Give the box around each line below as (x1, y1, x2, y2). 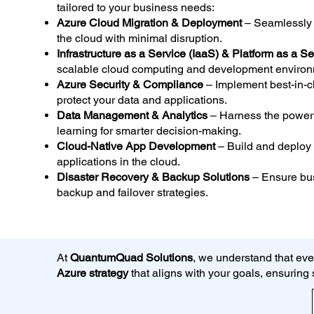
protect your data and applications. (56, 93, 227, 107)
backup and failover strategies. (56, 185, 208, 199)
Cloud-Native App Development (56, 139, 215, 153)
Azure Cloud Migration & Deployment (56, 15, 242, 29)
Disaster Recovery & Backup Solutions (56, 170, 250, 184)
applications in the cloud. (56, 154, 180, 168)
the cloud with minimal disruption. (56, 31, 222, 45)
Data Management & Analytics (56, 108, 207, 122)
